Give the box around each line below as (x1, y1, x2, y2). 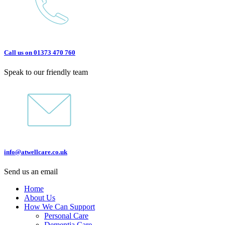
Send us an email (4, 167, 58, 176)
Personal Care (44, 211, 88, 220)
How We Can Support (24, 202, 95, 211)
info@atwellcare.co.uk (4, 148, 67, 156)
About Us (24, 193, 55, 202)
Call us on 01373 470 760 (4, 48, 75, 56)
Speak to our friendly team (4, 68, 88, 77)
